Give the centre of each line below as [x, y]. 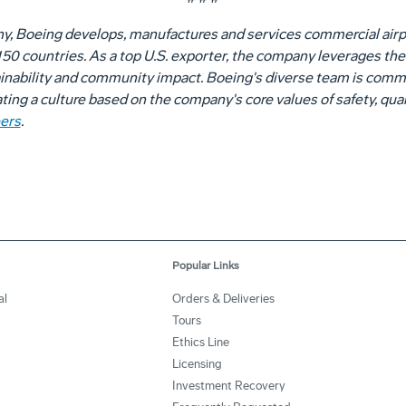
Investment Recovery [229, 386]
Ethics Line [201, 342]
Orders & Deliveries [223, 299]
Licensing [197, 364]
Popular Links [206, 266]
